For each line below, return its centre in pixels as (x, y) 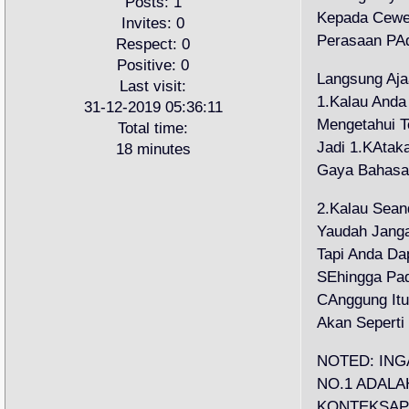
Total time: (153, 128)
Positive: (147, 65)
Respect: (147, 44)
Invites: (147, 23)
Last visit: (153, 86)
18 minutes (153, 149)
